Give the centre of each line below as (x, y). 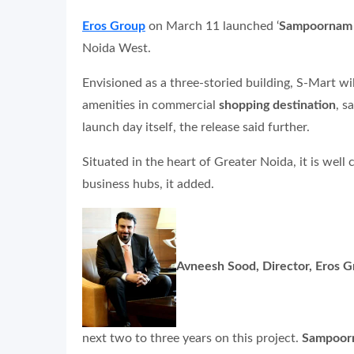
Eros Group (114, 26)
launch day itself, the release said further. (196, 127)
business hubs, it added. (148, 184)
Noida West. (117, 48)
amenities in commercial (151, 105)
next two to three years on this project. (192, 338)
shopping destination (277, 105)
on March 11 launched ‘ (212, 26)
